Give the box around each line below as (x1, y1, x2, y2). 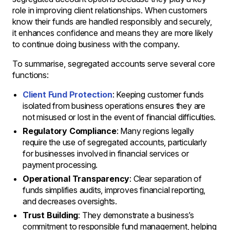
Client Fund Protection (23, 89, 112, 100)
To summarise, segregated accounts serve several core (12, 59, 215, 69)
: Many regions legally (116, 126, 194, 136)
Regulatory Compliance (23, 126, 117, 136)
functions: (12, 70, 49, 80)
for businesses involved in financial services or (23, 148, 189, 159)
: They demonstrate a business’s (78, 210, 195, 220)
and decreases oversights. (23, 196, 118, 206)
